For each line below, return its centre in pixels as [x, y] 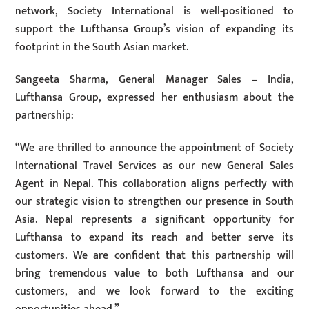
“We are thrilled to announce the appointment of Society [154, 148]
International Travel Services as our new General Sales [154, 166]
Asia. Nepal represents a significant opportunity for [154, 219]
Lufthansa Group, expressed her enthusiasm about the [154, 98]
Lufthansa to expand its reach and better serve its [154, 237]
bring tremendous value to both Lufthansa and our [154, 273]
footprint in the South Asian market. [102, 48]
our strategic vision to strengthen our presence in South [154, 201]
